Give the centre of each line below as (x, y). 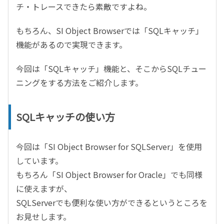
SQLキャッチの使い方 (65, 117)
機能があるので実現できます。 (71, 44)
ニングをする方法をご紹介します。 (79, 82)
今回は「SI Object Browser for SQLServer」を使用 (109, 146)
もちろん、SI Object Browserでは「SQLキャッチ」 (110, 30)
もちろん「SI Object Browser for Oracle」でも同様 (109, 174)
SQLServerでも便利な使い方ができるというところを (112, 202)
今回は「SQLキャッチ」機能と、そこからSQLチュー (111, 68)
